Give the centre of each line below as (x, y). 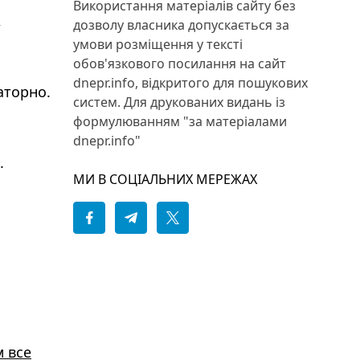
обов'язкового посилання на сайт (180, 63)
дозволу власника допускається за (181, 25)
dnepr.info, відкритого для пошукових (190, 83)
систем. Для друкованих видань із (179, 102)
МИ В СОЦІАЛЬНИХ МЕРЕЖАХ (165, 179)
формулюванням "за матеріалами (180, 121)
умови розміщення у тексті (158, 44)
